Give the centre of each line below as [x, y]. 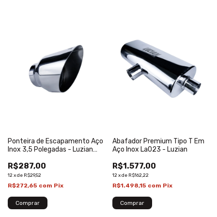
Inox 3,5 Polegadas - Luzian [50, 150]
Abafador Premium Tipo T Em [158, 141]
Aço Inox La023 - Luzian [150, 150]
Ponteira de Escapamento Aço [55, 141]
